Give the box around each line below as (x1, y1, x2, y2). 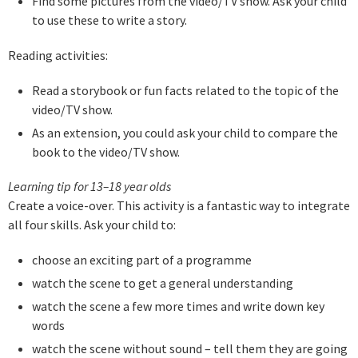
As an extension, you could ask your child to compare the (31, 124, 338, 141)
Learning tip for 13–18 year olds (8, 178, 171, 195)
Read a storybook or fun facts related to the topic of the (31, 82, 339, 98)
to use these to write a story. (31, 12, 187, 29)
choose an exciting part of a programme (31, 252, 252, 268)
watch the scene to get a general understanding (31, 275, 293, 291)
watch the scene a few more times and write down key (31, 298, 324, 314)
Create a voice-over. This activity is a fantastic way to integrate (8, 197, 350, 214)
